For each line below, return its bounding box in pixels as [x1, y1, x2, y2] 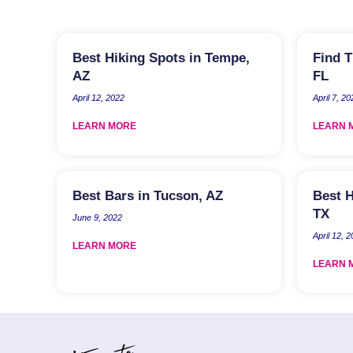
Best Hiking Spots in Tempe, [72, 50, 250, 65]
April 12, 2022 [72, 92, 124, 102]
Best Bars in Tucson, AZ [72, 188, 223, 203]
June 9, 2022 [72, 212, 122, 222]
